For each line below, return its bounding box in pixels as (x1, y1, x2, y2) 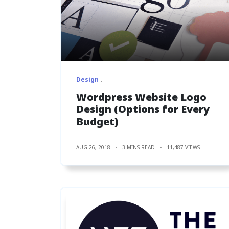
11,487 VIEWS (167, 143, 200, 151)
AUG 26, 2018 (76, 143, 110, 151)
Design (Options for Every (76, 102, 210, 116)
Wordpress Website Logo (76, 89, 207, 104)
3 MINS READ (122, 143, 155, 151)
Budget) (76, 114, 119, 128)
